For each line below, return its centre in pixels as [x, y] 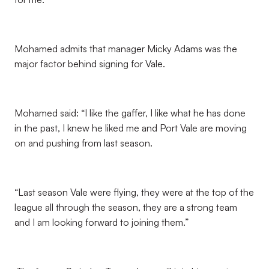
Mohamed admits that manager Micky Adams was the [126, 49]
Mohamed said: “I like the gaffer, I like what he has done [130, 113]
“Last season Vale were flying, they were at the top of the [134, 192]
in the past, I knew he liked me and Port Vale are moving [131, 128]
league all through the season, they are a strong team [126, 207]
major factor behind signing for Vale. [90, 64]
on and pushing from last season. [83, 143]
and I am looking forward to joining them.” [101, 222]
